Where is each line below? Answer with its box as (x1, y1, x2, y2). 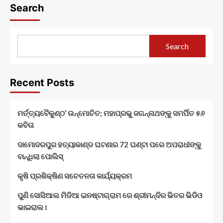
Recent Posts (10, 77, 74, 89)
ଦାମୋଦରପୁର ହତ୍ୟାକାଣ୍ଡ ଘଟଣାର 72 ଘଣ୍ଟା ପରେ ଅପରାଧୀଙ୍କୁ (17, 140, 201, 149)
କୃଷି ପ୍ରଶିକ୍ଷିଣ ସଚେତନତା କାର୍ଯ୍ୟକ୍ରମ (17, 171, 132, 181)
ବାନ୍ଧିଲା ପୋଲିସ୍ (17, 152, 63, 161)
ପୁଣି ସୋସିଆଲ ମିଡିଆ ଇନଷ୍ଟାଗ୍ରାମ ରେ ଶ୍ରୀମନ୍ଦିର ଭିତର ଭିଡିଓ (17, 191, 202, 200)
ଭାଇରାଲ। (17, 203, 47, 212)
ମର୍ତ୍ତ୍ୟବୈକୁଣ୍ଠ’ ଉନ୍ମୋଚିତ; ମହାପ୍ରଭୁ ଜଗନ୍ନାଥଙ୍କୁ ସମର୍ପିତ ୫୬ (17, 109, 205, 118)
